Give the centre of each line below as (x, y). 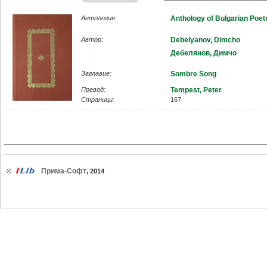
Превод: (93, 90)
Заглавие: (96, 73)
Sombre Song (193, 74)
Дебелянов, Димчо (204, 53)
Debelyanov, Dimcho (205, 40)
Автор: (92, 39)
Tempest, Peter (196, 90)
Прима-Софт (63, 171)
